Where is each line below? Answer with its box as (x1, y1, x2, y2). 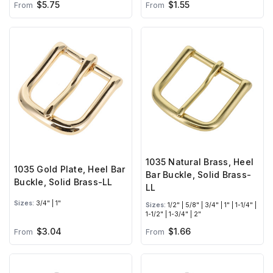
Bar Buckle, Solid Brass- (146, 169, 251, 180)
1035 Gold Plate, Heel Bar (14, 164, 126, 175)
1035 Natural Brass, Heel (146, 157, 253, 168)
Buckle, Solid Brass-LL (14, 177, 113, 188)
